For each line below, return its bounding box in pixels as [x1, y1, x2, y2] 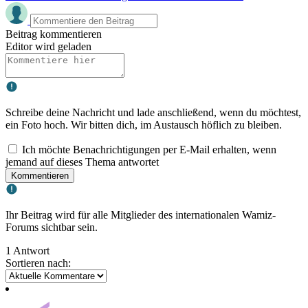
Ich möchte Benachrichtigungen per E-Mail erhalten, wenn [22, 143, 276, 155]
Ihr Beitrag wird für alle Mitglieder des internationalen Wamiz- [5, 208, 276, 221]
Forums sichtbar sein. [5, 221, 98, 233]
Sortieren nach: [5, 256, 71, 269]
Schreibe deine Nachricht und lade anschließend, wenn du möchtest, [5, 106, 301, 118]
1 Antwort [5, 244, 49, 256]
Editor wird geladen [5, 40, 91, 52]
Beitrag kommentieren [5, 27, 102, 40]
